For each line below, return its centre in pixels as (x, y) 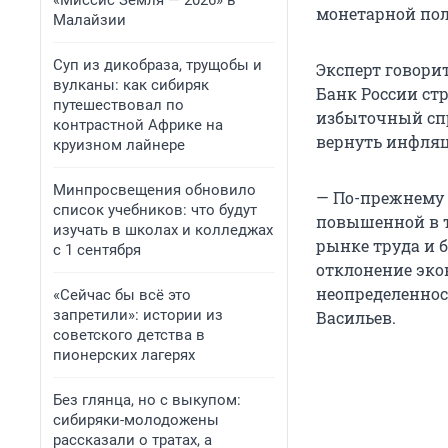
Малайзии (89, 20)
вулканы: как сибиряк (131, 85)
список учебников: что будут (155, 210)
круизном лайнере (119, 145)
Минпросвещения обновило (154, 190)
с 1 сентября (97, 250)
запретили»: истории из (138, 315)
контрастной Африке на (138, 125)
